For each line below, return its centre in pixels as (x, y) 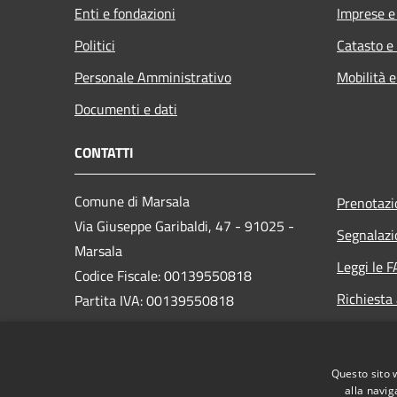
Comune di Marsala (132, 201)
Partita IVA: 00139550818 (154, 300)
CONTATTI (104, 152)
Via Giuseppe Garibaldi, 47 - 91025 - (184, 226)
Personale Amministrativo (153, 77)
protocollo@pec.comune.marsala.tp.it (191, 364)
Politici (95, 45)
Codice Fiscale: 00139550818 (163, 275)
